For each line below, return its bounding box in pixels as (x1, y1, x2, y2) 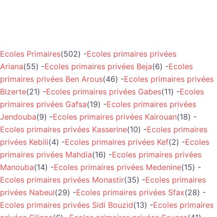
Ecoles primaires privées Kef (65, 137, 169, 147)
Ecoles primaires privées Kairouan (53, 111, 177, 122)
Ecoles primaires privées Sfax (76, 187, 185, 197)
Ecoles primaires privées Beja (45, 61, 152, 71)
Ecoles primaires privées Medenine (54, 162, 181, 172)
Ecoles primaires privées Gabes (46, 86, 161, 96)
